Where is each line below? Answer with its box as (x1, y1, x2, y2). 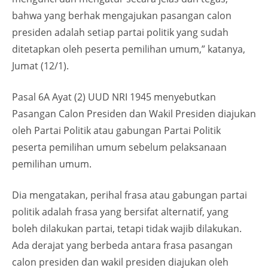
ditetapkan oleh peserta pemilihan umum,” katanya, (12, 42, 245, 56)
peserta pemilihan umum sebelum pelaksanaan (12, 141, 227, 154)
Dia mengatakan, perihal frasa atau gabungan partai (12, 188, 247, 202)
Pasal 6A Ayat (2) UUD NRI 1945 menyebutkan (12, 90, 216, 104)
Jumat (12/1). (12, 59, 69, 73)
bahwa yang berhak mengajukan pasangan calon (12, 9, 232, 23)
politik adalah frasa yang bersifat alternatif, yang (12, 205, 229, 219)
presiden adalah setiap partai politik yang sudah (12, 26, 229, 39)
